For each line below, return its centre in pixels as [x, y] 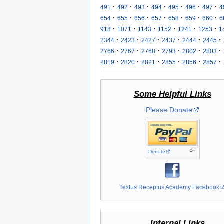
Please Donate [169, 110]
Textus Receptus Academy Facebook [170, 187]
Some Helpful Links [172, 94]
